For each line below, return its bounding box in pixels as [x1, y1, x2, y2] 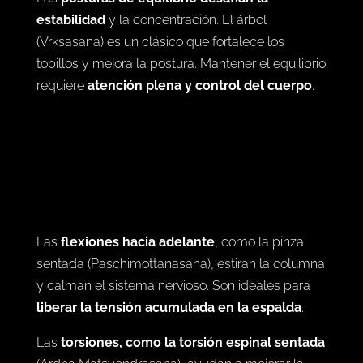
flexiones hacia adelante [60, 322, 215, 339]
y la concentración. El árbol [105, 56, 267, 72]
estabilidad [36, 56, 105, 72]
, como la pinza [214, 322, 304, 339]
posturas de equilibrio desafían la [60, 34, 268, 50]
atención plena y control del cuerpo [87, 122, 312, 138]
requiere [36, 122, 88, 138]
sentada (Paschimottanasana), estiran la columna [36, 344, 325, 361]
